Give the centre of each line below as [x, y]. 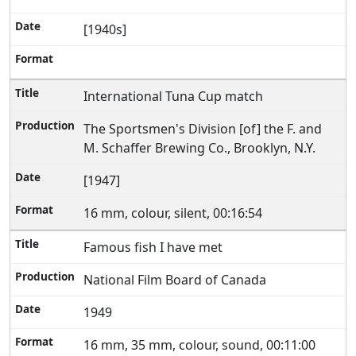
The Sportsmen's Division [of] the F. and [203, 129]
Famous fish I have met [155, 247]
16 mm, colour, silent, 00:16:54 [175, 213]
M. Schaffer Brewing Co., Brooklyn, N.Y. [201, 148]
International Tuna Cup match [175, 96]
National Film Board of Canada [177, 280]
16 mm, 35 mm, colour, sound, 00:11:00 [201, 345]
